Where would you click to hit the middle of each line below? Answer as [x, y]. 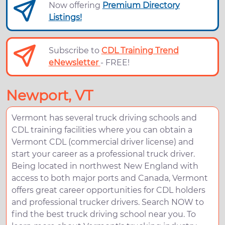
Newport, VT [49, 96]
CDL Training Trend [140, 51]
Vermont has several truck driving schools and [104, 118]
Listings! [65, 18]
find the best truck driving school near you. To [104, 214]
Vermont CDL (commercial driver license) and [103, 142]
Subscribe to [75, 51]
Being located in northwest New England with [105, 166]
